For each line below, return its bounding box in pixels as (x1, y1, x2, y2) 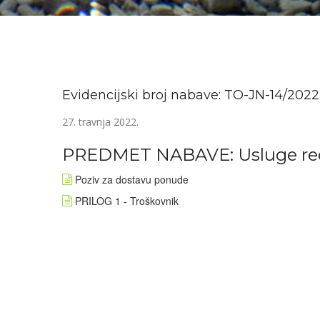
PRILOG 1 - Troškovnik (75, 194, 179, 208)
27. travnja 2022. (62, 115, 139, 129)
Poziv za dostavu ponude (75, 172, 189, 186)
